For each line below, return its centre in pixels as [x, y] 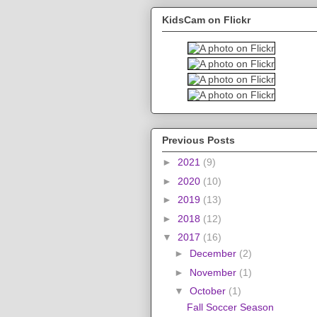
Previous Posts [198, 140]
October [209, 291]
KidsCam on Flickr [206, 19]
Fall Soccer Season [230, 307]
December [214, 254]
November [214, 272]
